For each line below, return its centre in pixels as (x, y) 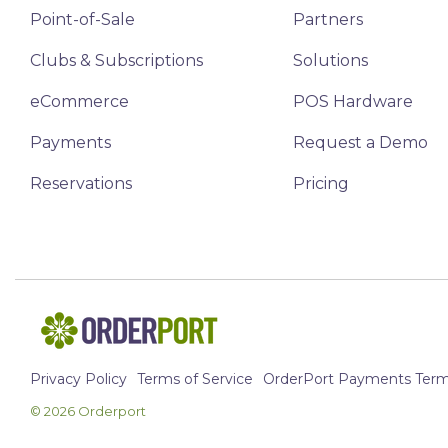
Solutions (330, 60)
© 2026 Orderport (88, 410)
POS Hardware (352, 101)
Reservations (81, 183)
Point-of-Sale (82, 19)
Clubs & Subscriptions (116, 60)
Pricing (320, 183)
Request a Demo (360, 142)
